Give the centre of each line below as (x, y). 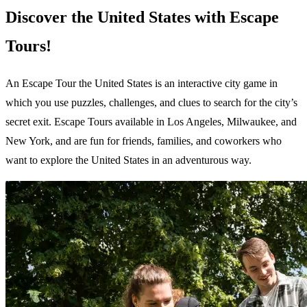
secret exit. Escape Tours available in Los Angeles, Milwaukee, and (151, 121)
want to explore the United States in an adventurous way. (128, 160)
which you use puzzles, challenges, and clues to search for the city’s (151, 102)
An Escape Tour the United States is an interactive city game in (142, 83)
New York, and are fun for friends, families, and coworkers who (144, 140)
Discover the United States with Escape (142, 17)
